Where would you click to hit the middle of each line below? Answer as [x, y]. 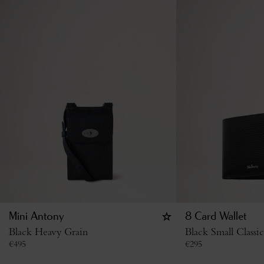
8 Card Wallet [216, 217]
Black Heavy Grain [48, 231]
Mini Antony [37, 217]
